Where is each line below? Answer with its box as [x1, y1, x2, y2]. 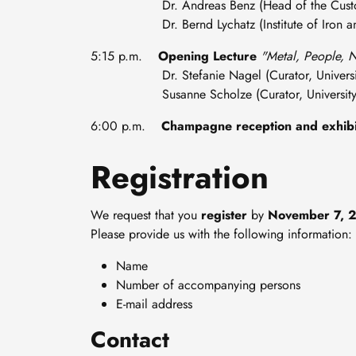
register [201, 206, 247, 225]
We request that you [91, 206, 201, 225]
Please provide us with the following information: [91, 225, 352, 244]
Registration [91, 154, 269, 201]
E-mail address [116, 295, 192, 314]
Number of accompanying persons [116, 276, 300, 295]
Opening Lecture [158, 47, 257, 66]
